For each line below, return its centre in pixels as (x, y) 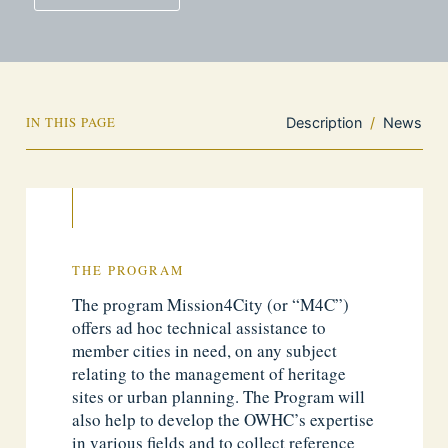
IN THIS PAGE (70, 122)
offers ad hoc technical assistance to (199, 327)
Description (324, 122)
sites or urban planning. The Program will (219, 396)
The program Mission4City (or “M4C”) (211, 304)
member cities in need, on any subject (205, 350)
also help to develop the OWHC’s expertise (223, 419)
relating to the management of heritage (209, 373)
